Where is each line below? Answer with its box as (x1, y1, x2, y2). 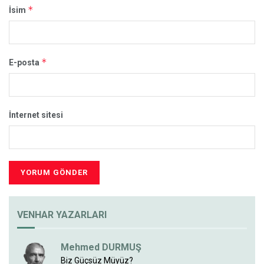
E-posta (9, 57, 41, 67)
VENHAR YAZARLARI (17, 209, 107, 220)
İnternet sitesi (9, 110, 63, 120)
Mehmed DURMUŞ (61, 241, 141, 253)
